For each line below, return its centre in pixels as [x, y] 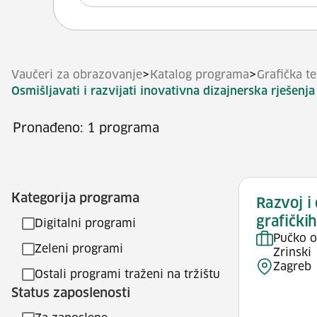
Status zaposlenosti [71, 294]
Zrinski [292, 253]
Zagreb [292, 267]
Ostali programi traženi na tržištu [127, 275]
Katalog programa [200, 75]
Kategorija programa [75, 199]
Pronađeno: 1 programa [86, 129]
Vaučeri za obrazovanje [77, 75]
